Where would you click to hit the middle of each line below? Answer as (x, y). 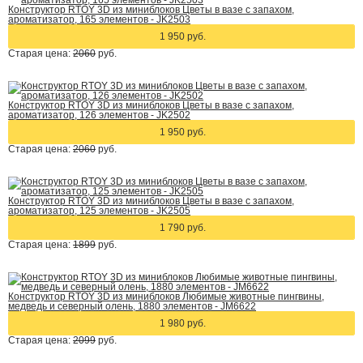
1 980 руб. (183, 323)
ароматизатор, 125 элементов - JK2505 (99, 211)
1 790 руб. (183, 228)
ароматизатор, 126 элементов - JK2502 (99, 115)
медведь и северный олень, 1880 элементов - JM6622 (132, 306)
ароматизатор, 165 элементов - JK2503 (99, 19)
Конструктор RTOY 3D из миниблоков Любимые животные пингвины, (166, 297)
